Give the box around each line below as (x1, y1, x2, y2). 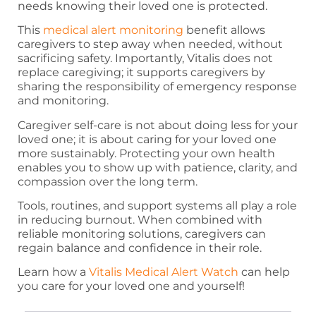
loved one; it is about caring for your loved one (18, 132, 276, 146)
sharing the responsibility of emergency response (18, 80, 297, 94)
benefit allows (183, 23, 265, 37)
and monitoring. (18, 94, 109, 108)
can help (238, 265, 290, 279)
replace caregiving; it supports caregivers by (18, 66, 265, 80)
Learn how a (18, 265, 89, 279)
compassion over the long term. (18, 174, 197, 188)
